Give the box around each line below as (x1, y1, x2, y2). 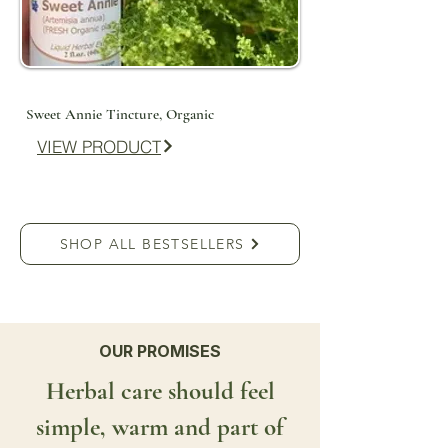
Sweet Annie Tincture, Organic (26, 105, 214, 123)
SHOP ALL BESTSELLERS (59, 235, 245, 253)
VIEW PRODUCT (37, 135, 161, 157)
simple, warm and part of (36, 412, 284, 442)
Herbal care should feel (45, 376, 275, 406)
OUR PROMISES (99, 341, 221, 361)
